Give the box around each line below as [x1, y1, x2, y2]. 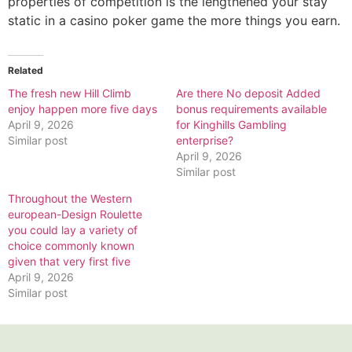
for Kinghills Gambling [176, 118, 287, 131]
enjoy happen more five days [8, 102, 157, 115]
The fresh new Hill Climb [8, 86, 131, 100]
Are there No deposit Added [176, 86, 321, 100]
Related [8, 64, 43, 76]
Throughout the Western [8, 192, 132, 205]
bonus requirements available [176, 102, 327, 115]
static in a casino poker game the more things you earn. [8, 13, 340, 28]
